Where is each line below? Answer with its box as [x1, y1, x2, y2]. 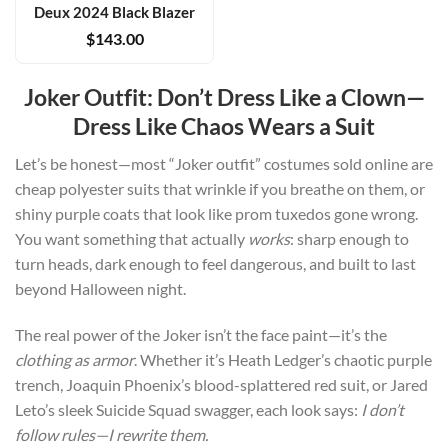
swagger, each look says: [191, 399, 361, 419]
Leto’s [15, 399, 55, 419]
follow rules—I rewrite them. [15, 424, 208, 444]
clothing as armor [15, 349, 134, 369]
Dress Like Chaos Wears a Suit [73, 112, 375, 141]
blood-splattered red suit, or [191, 374, 390, 394]
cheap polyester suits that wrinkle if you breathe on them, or [15, 179, 425, 199]
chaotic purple [331, 349, 432, 369]
